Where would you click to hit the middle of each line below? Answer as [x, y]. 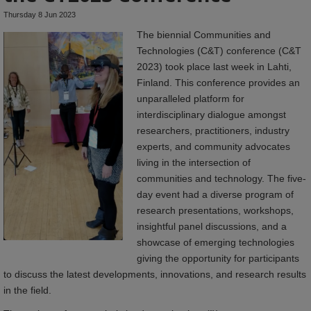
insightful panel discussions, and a [212, 226]
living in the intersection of [194, 162]
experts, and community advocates [213, 146]
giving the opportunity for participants [218, 258]
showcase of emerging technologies [216, 242]
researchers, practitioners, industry [213, 130]
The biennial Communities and [204, 34]
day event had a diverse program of [215, 194]
